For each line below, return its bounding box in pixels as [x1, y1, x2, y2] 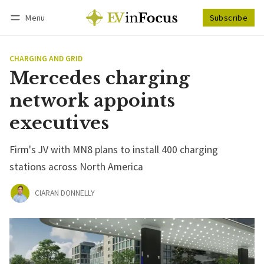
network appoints [9, 89, 175, 111]
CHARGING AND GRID [9, 53, 82, 64]
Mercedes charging [9, 67, 190, 89]
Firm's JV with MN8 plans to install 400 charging [9, 143, 218, 156]
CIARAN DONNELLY [34, 188, 95, 199]
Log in [21, 28, 43, 38]
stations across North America [9, 160, 143, 173]
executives [9, 111, 109, 134]
